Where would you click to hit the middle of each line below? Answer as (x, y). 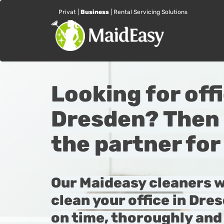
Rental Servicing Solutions (150, 12)
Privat (67, 12)
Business (95, 12)
